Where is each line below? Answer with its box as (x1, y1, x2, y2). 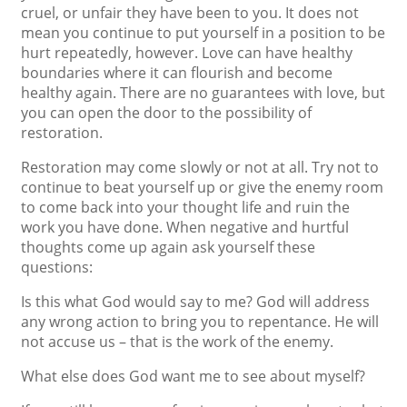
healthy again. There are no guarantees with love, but (21, 83, 385, 103)
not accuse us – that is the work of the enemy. (21, 332, 333, 352)
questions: (21, 257, 93, 277)
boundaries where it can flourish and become (21, 63, 333, 83)
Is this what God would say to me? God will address (21, 292, 370, 312)
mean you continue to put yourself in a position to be (21, 23, 385, 43)
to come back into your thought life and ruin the (21, 197, 350, 217)
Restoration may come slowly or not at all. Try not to (21, 157, 379, 177)
